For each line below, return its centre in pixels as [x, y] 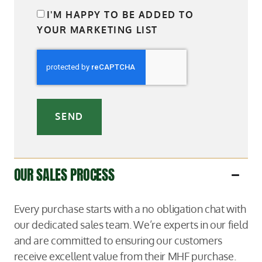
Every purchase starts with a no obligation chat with [130, 208]
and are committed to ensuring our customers [118, 240]
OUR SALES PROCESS [64, 175]
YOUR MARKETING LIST [97, 30]
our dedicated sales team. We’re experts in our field [131, 224]
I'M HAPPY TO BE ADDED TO [120, 14]
